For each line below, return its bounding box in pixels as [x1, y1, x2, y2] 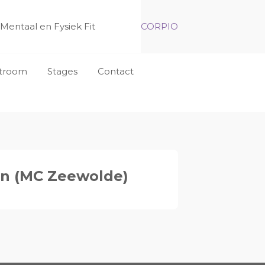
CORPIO [141, 21, 178, 32]
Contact [98, 66, 134, 77]
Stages [47, 66, 77, 77]
